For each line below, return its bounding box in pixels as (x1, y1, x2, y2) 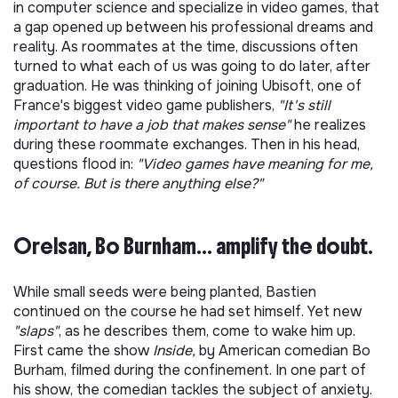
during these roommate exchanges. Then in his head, (13, 135, 360, 154)
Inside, (153, 341, 199, 360)
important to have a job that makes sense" (13, 115, 291, 134)
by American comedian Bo (199, 341, 370, 360)
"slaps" (13, 322, 59, 340)
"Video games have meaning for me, (137, 155, 373, 173)
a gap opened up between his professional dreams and (13, 18, 373, 36)
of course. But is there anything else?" (13, 174, 267, 193)
